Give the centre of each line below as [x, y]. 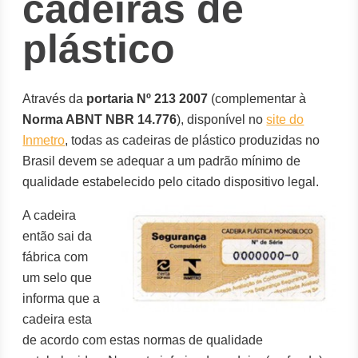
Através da [55, 99]
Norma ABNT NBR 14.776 [100, 119]
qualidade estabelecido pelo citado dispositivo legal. [171, 182]
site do [285, 119]
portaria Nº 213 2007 [147, 99]
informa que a [62, 298]
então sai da [58, 236]
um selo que [58, 278]
